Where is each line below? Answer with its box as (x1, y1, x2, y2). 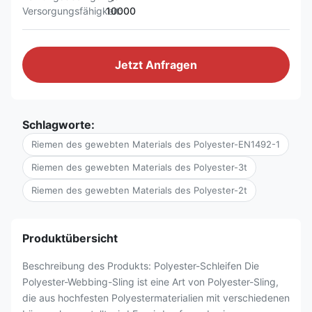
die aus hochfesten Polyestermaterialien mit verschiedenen (22, 292, 290, 304)
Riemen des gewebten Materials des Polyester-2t (31, 185, 247, 196)
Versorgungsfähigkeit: (22, 5, 122, 17)
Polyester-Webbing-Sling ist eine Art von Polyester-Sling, (22, 276, 279, 288)
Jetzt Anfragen (115, 58, 197, 72)
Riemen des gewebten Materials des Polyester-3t (31, 162, 247, 173)
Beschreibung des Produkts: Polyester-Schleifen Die (22, 260, 259, 272)
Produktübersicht (22, 231, 118, 245)
